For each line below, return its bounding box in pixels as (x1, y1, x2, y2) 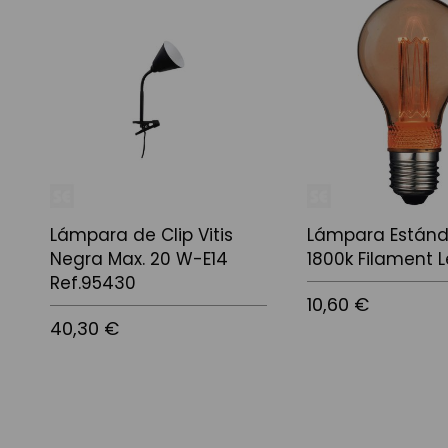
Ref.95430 (50, 270, 136, 295)
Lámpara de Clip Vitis (50, 222, 233, 247)
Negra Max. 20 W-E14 (50, 246, 228, 271)
